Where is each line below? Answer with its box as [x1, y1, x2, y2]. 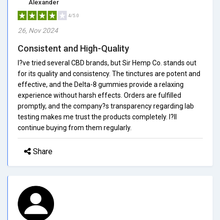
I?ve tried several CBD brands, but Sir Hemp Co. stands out [18, 58, 196, 67]
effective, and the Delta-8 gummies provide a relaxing [18, 80, 184, 88]
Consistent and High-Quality [18, 43, 129, 54]
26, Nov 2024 [18, 26, 58, 34]
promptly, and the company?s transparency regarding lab [18, 102, 194, 110]
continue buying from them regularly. [18, 123, 132, 132]
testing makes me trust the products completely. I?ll [18, 112, 177, 121]
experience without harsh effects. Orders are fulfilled [18, 91, 181, 99]
